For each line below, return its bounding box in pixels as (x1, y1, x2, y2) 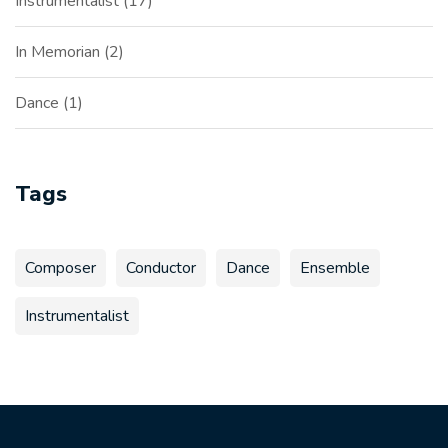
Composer (25, 257, 96, 279)
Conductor (126, 257, 196, 279)
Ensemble (300, 257, 370, 279)
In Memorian (15, 41, 104, 63)
